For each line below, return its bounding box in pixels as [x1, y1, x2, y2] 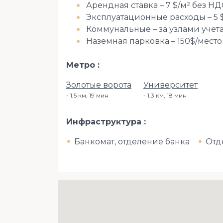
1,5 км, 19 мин [70, 91, 109, 99]
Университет [143, 80, 198, 90]
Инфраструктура [66, 116, 144, 126]
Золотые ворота [66, 80, 131, 90]
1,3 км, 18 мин [147, 91, 187, 99]
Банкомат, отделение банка [74, 136, 190, 146]
